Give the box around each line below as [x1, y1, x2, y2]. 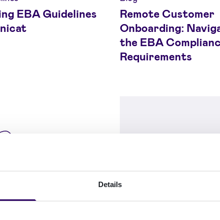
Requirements [119, 50, 192, 63]
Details [98, 180, 122, 189]
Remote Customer [119, 7, 215, 20]
